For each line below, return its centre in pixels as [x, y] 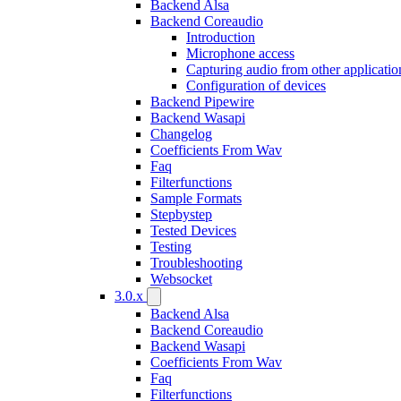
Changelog [181, 134]
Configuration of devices [256, 85]
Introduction [221, 37]
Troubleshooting [196, 263]
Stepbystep [181, 214]
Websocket [181, 279]
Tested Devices [193, 230]
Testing [171, 247]
